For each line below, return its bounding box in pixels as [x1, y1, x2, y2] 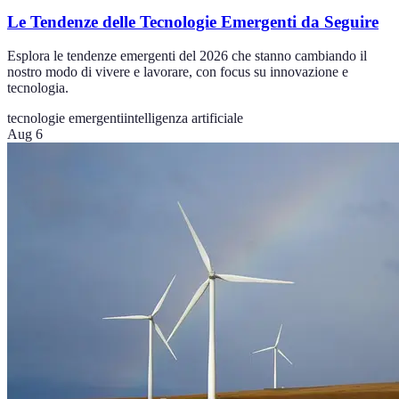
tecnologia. [7, 80, 69, 96]
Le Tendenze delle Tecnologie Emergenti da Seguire [7, 12, 379, 31]
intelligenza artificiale [124, 110, 243, 126]
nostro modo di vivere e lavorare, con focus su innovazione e [7, 64, 348, 80]
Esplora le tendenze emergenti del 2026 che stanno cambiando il [7, 48, 367, 64]
